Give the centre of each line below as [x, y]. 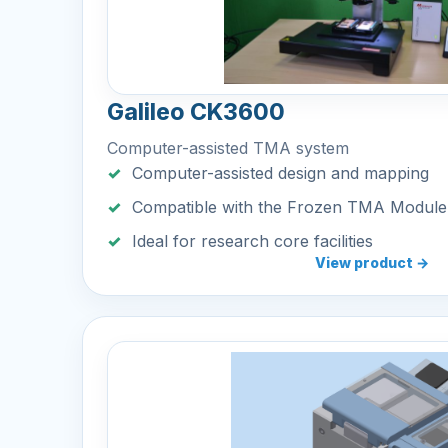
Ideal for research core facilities [252, 241]
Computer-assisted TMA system [228, 148]
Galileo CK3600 [196, 112]
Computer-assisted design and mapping [280, 173]
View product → [372, 262]
